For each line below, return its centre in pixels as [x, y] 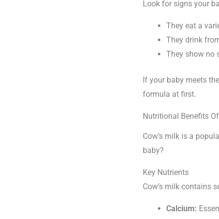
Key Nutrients [166, 172]
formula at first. [169, 94]
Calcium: [182, 208]
